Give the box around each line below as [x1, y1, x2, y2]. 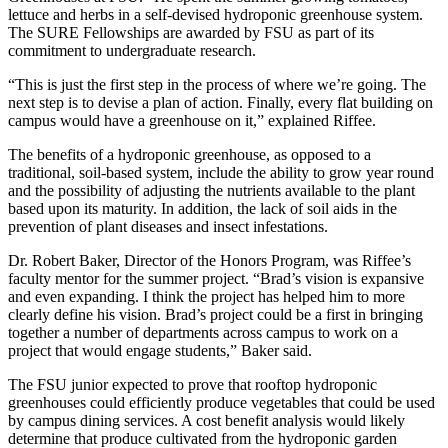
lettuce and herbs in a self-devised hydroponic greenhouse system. [8, 5, 423, 23]
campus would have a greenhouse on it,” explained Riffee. [8, 111, 384, 129]
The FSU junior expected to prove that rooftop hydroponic [8, 375, 377, 393]
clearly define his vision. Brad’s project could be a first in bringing [8, 305, 423, 323]
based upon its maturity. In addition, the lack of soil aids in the [8, 199, 397, 217]
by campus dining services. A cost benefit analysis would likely [8, 411, 405, 429]
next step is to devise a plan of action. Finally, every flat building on [8, 93, 433, 111]
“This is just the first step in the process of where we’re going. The [8, 75, 426, 93]
